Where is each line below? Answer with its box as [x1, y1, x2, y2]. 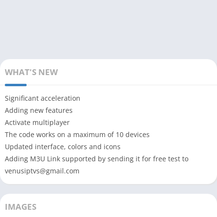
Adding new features [5, 106, 73, 115]
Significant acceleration [5, 93, 80, 103]
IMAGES [5, 201, 36, 213]
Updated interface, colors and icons [5, 142, 121, 152]
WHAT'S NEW [5, 66, 58, 78]
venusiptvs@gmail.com [5, 166, 79, 176]
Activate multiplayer [5, 118, 70, 127]
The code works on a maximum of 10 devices [5, 130, 150, 139]
